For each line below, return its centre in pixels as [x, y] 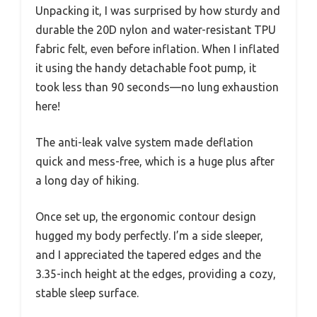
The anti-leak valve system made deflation [144, 143]
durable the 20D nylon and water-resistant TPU [156, 30]
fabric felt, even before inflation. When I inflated [157, 49]
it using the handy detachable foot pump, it [146, 68]
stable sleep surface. [87, 293]
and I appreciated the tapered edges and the [148, 255]
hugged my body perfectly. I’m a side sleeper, [149, 236]
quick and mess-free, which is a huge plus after [155, 162]
